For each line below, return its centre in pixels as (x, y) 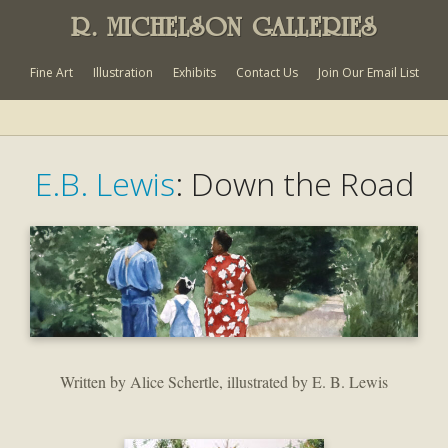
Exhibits (194, 72)
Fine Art (51, 72)
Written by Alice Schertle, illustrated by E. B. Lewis (224, 382)
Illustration (122, 72)
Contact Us (266, 72)
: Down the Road (294, 183)
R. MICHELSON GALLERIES (224, 27)
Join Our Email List (368, 72)
